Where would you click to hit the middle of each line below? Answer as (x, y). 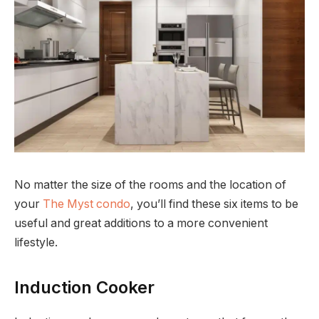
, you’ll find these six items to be (214, 204)
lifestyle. (36, 242)
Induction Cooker (84, 287)
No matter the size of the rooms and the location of (150, 184)
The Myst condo (87, 204)
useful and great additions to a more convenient (141, 223)
